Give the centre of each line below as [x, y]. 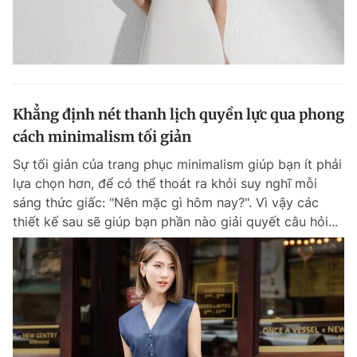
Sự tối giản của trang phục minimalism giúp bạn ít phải [177, 164]
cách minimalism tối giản [102, 136]
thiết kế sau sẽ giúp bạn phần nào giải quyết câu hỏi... [175, 221]
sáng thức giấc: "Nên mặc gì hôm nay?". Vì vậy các [166, 202]
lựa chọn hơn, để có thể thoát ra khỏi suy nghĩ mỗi [165, 183]
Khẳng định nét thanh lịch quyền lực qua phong [178, 114]
